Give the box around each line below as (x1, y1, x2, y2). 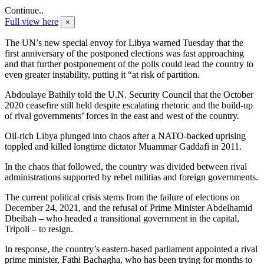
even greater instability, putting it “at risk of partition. (5, 70, 200, 80)
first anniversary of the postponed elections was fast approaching (5, 48, 244, 59)
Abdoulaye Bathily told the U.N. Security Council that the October (5, 90, 253, 100)
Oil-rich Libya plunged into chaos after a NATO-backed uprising (5, 131, 246, 141)
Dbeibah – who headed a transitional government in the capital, (5, 213, 239, 224)
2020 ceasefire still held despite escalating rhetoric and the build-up (5, 100, 253, 111)
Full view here (5, 16, 58, 27)
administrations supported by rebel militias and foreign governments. (5, 172, 258, 183)
